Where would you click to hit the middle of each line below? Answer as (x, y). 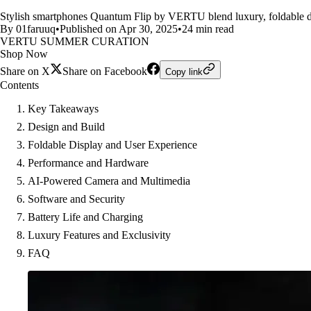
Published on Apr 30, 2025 (119, 29)
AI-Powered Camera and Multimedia (109, 181)
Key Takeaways (63, 109)
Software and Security (76, 199)
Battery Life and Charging (85, 217)
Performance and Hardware (88, 163)
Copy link (184, 72)
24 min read (208, 29)
